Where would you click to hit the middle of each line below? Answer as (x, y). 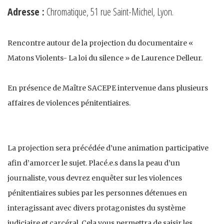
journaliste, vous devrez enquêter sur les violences (95, 178)
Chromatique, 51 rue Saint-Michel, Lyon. (109, 11)
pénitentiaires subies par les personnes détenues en (97, 193)
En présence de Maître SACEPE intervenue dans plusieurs (108, 88)
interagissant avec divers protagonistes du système (96, 208)
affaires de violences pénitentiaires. (69, 103)
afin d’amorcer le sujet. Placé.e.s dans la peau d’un (94, 163)
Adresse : (26, 11)
